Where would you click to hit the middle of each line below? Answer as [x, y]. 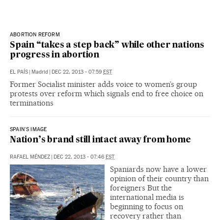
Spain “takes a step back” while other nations [107, 46]
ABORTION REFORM [35, 35]
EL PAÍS [19, 72]
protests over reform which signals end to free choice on [107, 94]
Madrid [40, 72]
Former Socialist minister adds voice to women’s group [103, 84]
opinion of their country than [159, 179]
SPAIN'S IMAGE [28, 130]
